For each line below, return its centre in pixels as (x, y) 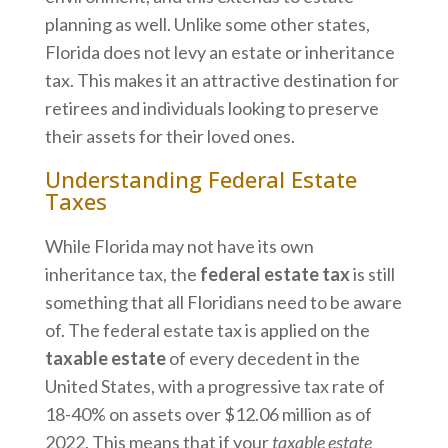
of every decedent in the (262, 357)
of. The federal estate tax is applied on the (207, 329)
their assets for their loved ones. (169, 135)
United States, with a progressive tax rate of (214, 385)
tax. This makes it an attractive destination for (221, 79)
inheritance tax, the (122, 273)
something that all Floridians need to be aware (223, 301)
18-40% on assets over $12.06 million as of (208, 413)
